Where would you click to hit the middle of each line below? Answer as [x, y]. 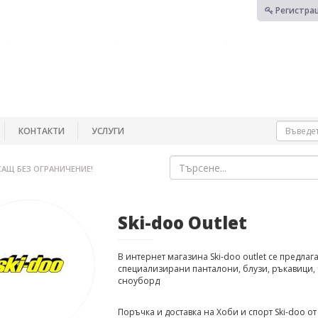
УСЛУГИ [108, 131]
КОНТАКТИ [42, 131]
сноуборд [138, 281]
